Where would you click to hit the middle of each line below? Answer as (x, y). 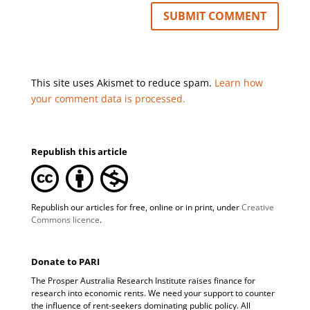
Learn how (238, 82)
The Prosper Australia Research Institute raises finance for (143, 280)
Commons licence (65, 219)
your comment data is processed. (108, 98)
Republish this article (79, 151)
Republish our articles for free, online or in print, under (136, 207)
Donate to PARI (65, 261)
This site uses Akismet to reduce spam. (122, 82)
